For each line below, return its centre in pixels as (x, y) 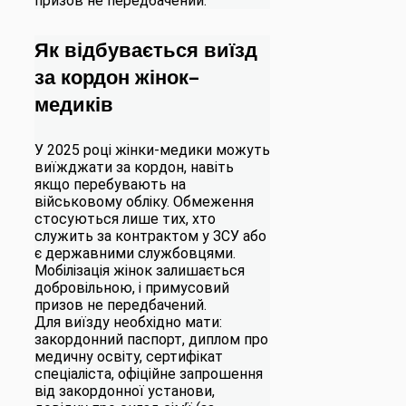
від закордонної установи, (125, 391)
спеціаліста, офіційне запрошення (149, 373)
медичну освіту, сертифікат (129, 356)
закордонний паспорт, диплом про (151, 339)
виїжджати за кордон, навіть (134, 167)
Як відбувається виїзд (146, 48)
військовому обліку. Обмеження (144, 201)
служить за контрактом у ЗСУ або (150, 236)
